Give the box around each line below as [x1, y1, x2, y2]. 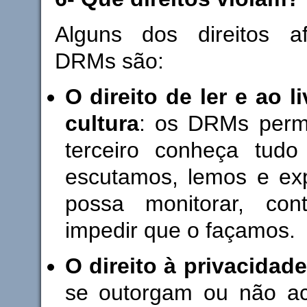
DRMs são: [54, 48, 164, 73]
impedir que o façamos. [64, 217, 295, 243]
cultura [64, 110, 139, 136]
